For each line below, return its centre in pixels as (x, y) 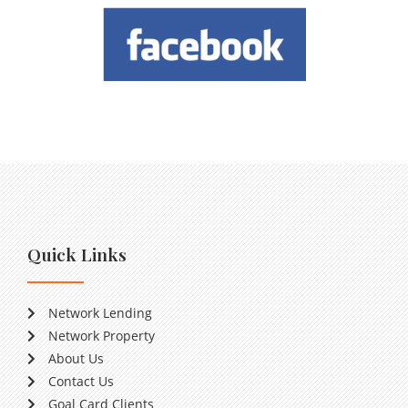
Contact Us (81, 381)
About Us (76, 358)
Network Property (101, 336)
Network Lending (100, 313)
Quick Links (77, 254)
